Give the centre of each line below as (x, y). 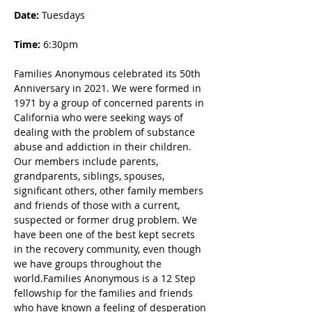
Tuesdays (63, 15)
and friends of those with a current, (98, 205)
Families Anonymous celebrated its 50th (109, 73)
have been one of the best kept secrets (106, 234)
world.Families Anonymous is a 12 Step (106, 278)
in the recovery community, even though (109, 249)
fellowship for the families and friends (105, 293)
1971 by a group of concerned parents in (110, 103)
